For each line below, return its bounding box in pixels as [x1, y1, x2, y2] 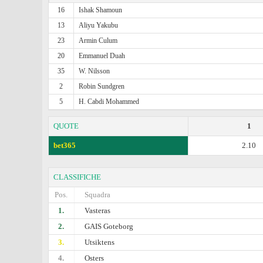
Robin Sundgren [79, 82, 125, 90]
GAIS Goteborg [85, 222, 134, 231]
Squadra [85, 190, 111, 199]
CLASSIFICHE [53, 173, 101, 181]
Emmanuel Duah [79, 52, 126, 60]
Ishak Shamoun [79, 6, 123, 14]
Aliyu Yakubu [79, 21, 119, 29]
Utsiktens [85, 238, 115, 247]
